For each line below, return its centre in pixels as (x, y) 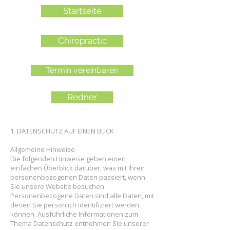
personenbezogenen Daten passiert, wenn (78, 177)
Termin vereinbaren (82, 70)
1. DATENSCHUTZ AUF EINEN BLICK (62, 131)
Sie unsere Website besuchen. (58, 186)
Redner (82, 97)
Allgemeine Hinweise (43, 149)
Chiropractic (82, 41)
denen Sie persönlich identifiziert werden (75, 205)
